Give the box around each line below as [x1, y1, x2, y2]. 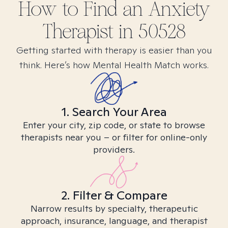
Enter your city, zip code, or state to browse [23, 119, 205, 131]
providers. [93, 144, 135, 155]
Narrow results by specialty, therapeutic [30, 203, 198, 214]
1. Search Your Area [61, 104, 167, 120]
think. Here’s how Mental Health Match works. [19, 59, 209, 71]
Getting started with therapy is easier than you [16, 44, 212, 56]
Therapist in [42, 19, 138, 44]
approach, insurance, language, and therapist [20, 215, 208, 226]
